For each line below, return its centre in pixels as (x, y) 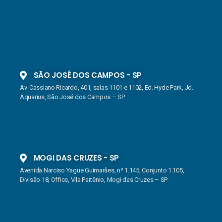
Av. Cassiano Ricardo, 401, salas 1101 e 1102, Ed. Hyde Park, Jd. (107, 87)
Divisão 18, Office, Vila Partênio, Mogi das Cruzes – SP (94, 179)
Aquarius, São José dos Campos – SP (72, 97)
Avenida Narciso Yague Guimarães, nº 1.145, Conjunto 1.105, (102, 170)
